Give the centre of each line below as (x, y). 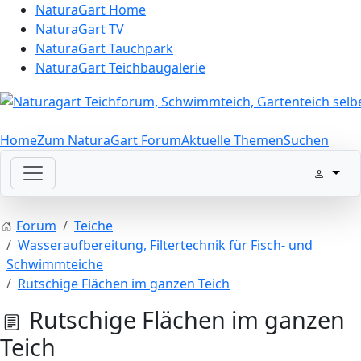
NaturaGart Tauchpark (104, 48)
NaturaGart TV (80, 29)
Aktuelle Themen (232, 140)
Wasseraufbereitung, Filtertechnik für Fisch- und (165, 245)
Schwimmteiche (55, 264)
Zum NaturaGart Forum (109, 140)
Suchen (306, 140)
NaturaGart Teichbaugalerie (120, 68)
